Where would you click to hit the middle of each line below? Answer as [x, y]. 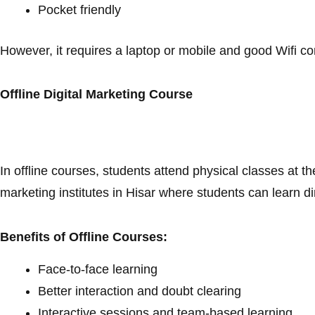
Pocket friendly [81, 9]
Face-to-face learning [98, 269]
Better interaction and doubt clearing [140, 291]
